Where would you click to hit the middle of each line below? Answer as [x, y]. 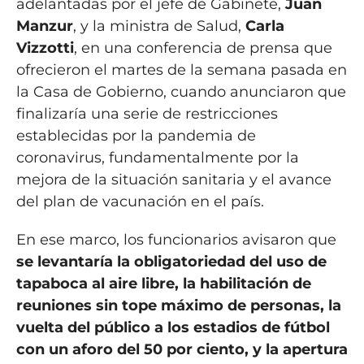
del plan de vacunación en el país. [140, 202]
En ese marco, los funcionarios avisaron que [176, 240]
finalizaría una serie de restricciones [147, 114]
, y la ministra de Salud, [159, 26]
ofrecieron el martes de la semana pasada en [181, 70]
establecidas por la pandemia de [136, 136]
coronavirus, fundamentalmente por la [157, 158]
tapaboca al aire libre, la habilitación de [163, 284]
